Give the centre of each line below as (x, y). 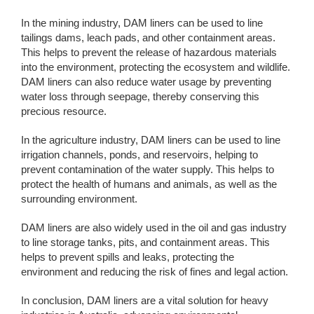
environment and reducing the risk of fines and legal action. (155, 271)
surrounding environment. (79, 198)
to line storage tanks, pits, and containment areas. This (145, 242)
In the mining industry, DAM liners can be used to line (142, 22)
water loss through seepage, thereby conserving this (140, 96)
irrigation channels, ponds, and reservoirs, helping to (139, 154)
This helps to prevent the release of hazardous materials (149, 52)
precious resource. (64, 111)
